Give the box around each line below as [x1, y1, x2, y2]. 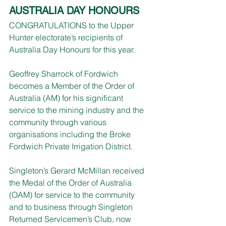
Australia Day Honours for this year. [9, 44, 135, 54]
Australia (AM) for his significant [9, 92, 125, 103]
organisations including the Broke [9, 129, 133, 139]
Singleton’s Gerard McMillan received [9, 165, 146, 176]
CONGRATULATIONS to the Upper [9, 20, 136, 30]
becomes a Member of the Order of [9, 80, 136, 91]
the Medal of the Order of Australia [9, 177, 134, 188]
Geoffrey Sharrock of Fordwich [9, 68, 120, 79]
